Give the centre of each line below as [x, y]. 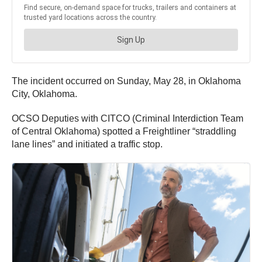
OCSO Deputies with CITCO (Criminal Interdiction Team [127, 118]
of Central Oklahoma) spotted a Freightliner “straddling [124, 131]
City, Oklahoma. [44, 94]
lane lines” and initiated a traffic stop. [87, 144]
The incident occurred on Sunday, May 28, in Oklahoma [126, 81]
